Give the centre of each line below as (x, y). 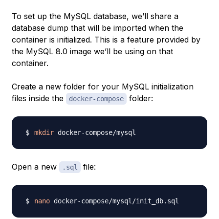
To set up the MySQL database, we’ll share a (95, 16)
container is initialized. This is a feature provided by (106, 39)
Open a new (35, 166)
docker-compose (96, 99)
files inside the (39, 98)
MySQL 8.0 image (59, 51)
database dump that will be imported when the (98, 28)
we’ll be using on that (132, 51)
